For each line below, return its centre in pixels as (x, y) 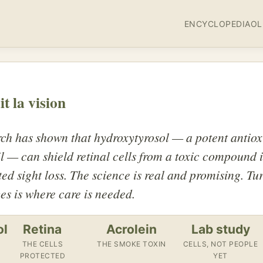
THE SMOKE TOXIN (131, 244)
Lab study (220, 230)
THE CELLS (43, 244)
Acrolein (131, 230)
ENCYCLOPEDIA (217, 23)
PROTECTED (43, 256)
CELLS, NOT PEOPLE (220, 244)
